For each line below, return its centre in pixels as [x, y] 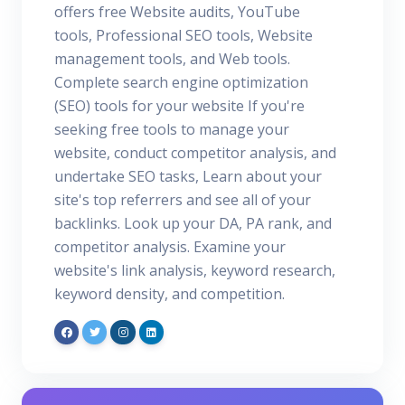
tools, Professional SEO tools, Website [184, 36]
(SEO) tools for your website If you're [179, 106]
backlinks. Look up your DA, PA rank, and [193, 224]
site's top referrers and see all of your [183, 200]
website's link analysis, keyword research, [195, 271]
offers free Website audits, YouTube [177, 12]
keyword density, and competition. [170, 294]
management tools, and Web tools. [172, 59]
